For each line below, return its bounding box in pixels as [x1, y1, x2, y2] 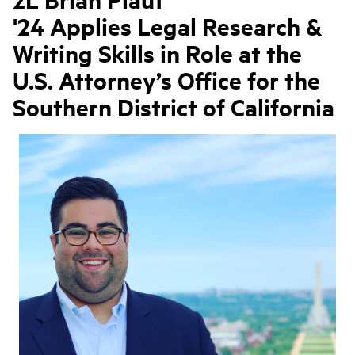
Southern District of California [13, 91, 334, 123]
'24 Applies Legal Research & [13, 10, 323, 42]
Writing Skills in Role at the [13, 37, 302, 69]
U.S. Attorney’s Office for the [13, 64, 320, 96]
